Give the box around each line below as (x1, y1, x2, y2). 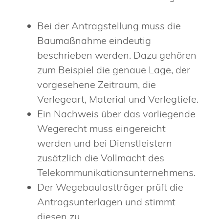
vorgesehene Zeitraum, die (37, 78, 156, 91)
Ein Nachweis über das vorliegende (37, 108, 196, 120)
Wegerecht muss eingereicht (37, 122, 166, 135)
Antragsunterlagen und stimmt (37, 196, 175, 208)
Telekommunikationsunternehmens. (37, 166, 196, 179)
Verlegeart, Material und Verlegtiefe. (37, 93, 198, 106)
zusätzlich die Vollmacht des (37, 152, 164, 164)
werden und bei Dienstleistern (37, 137, 172, 150)
